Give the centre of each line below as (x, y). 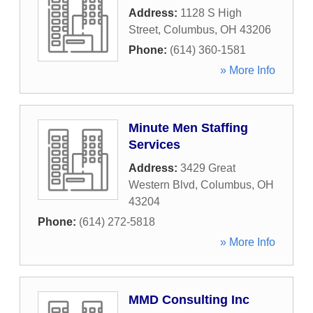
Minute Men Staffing (188, 128)
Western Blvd (162, 185)
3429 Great (208, 168)
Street (143, 30)
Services (154, 145)
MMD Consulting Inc (189, 300)
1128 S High (211, 13)
